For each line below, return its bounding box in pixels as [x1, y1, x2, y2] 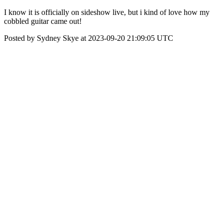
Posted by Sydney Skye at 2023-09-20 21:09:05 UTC [4, 34, 173, 42]
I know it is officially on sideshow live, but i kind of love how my [4, 8, 210, 16]
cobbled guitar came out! [4, 17, 82, 25]
